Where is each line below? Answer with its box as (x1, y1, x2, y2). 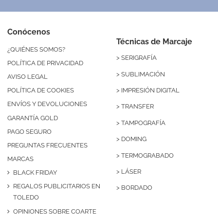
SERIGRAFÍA (121, 54, 157, 62)
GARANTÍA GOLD (7, 114, 58, 122)
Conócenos (7, 27, 50, 36)
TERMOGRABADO (121, 151, 174, 159)
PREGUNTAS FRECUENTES (7, 141, 88, 149)
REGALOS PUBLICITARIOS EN (13, 182, 100, 190)
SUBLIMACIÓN (121, 70, 165, 78)
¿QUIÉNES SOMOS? (7, 45, 65, 53)
